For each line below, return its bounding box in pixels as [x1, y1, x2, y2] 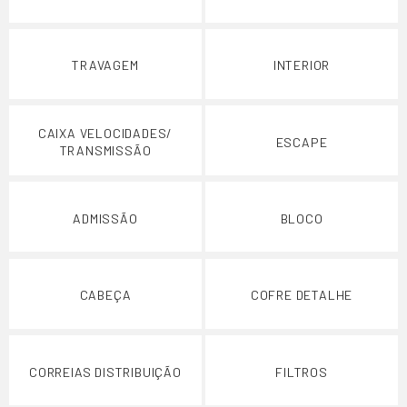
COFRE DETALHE [250, 287, 353, 303]
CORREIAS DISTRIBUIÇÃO [29, 363, 182, 380]
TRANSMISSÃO [59, 143, 152, 159]
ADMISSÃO [73, 210, 138, 226]
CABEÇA [79, 287, 132, 303]
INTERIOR [273, 57, 331, 74]
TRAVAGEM [72, 57, 139, 74]
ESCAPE [275, 134, 328, 150]
